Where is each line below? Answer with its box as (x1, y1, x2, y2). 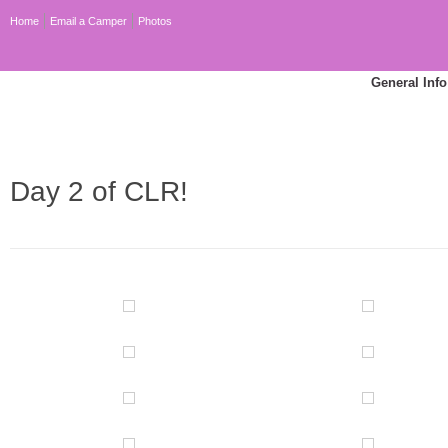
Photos (138, 15, 172, 27)
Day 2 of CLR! (10, 176, 188, 207)
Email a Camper (50, 15, 127, 27)
